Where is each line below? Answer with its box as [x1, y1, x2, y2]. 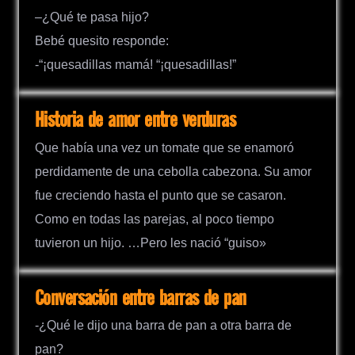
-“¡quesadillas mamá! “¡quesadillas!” [35, 58, 236, 72]
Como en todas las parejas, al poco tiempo [35, 212, 274, 226]
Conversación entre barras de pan [35, 287, 246, 311]
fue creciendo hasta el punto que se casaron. [35, 188, 286, 202]
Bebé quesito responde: [35, 34, 169, 48]
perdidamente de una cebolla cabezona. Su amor [35, 164, 311, 178]
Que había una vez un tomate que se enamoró [35, 140, 294, 155]
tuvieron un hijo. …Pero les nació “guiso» [35, 235, 266, 250]
